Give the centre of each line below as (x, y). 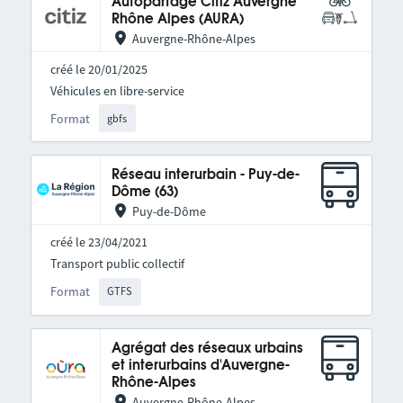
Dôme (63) (144, 193)
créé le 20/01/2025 (99, 69)
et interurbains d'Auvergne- (200, 365)
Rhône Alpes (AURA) (177, 19)
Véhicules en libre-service (117, 91)
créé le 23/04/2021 (99, 242)
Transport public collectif (117, 264)
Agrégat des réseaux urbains (207, 348)
